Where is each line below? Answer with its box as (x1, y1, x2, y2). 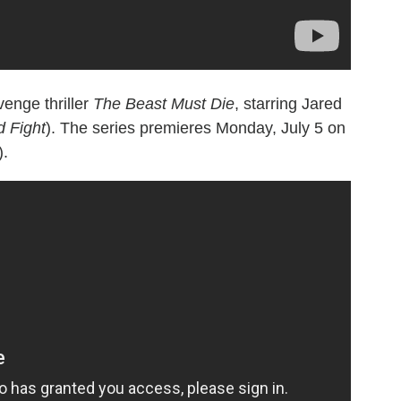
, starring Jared (235, 95, 342, 114)
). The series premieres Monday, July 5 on (46, 119, 346, 138)
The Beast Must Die (93, 95, 235, 114)
